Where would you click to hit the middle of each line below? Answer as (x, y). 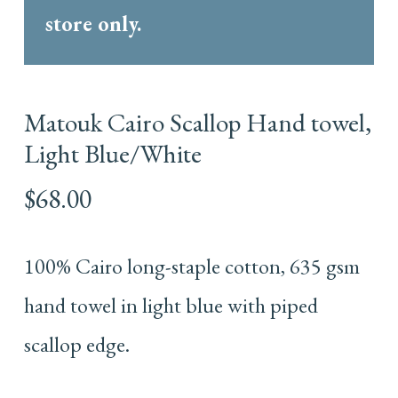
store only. (93, 24)
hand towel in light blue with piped (171, 306)
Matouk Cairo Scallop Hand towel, (197, 123)
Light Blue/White (112, 154)
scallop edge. (76, 345)
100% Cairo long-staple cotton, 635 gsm (191, 267)
